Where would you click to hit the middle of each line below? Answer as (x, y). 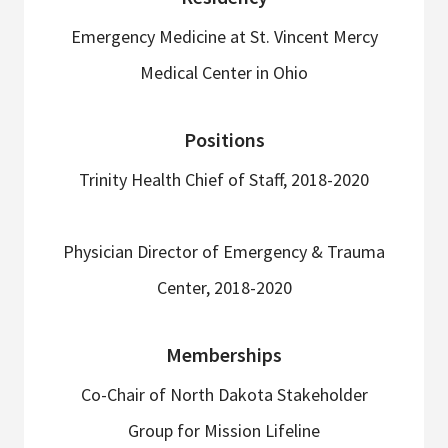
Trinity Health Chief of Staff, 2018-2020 (224, 180)
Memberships (224, 355)
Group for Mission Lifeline (224, 431)
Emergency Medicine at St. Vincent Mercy (224, 37)
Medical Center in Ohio (224, 73)
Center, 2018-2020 (224, 288)
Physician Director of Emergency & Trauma (224, 252)
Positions (224, 140)
